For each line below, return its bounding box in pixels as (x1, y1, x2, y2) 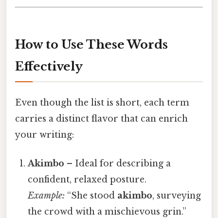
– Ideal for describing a (64, 158, 171, 169)
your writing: (15, 129, 74, 141)
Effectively (15, 59, 83, 73)
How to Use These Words (15, 37, 168, 52)
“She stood (65, 190, 118, 201)
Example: (28, 190, 65, 201)
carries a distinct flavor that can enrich (15, 113, 188, 125)
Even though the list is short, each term (15, 97, 189, 109)
